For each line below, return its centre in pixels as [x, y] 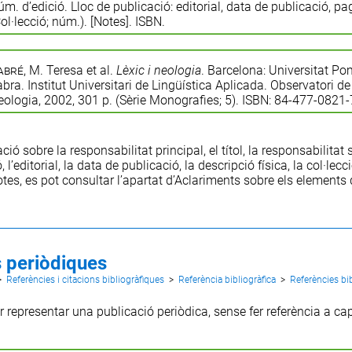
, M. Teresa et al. [70, 70]
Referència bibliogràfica [227, 279]
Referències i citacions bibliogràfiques [85, 279]
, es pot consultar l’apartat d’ [97, 180]
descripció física [242, 165]
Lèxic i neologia [158, 70]
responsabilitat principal [136, 150]
